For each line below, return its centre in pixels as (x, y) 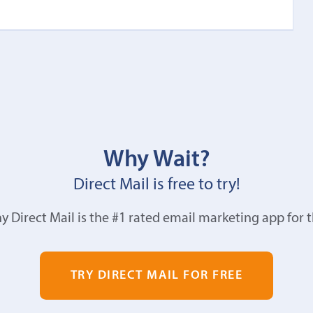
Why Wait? (156, 160)
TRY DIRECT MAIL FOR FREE (156, 276)
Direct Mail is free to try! (156, 185)
